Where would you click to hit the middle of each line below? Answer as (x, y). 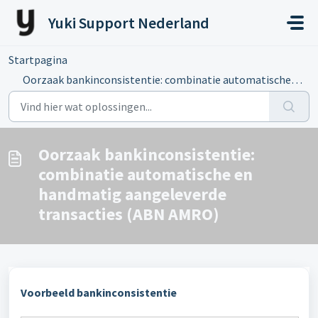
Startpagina (38, 60)
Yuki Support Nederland (129, 23)
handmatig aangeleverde (132, 194)
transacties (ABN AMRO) (129, 214)
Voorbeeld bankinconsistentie (99, 292)
